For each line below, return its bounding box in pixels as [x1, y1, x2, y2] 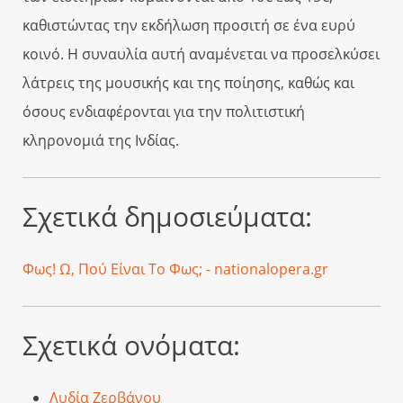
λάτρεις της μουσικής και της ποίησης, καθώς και [22, 72, 354, 93]
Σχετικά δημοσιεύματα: [22, 197, 312, 235]
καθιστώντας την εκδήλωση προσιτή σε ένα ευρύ [22, 14, 355, 35]
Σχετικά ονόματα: [22, 326, 240, 363]
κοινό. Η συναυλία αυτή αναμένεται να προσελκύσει [22, 43, 380, 64]
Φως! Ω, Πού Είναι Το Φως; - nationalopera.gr [22, 258, 328, 279]
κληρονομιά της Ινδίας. [22, 130, 179, 150]
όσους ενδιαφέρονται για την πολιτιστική [22, 101, 305, 121]
